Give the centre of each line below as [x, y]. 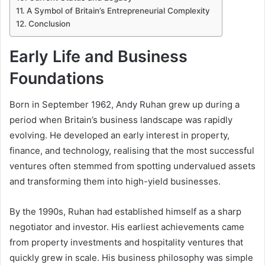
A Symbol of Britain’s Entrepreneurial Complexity [118, 10]
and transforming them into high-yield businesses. [115, 182]
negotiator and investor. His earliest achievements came [127, 227]
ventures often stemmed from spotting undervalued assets [132, 166]
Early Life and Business [98, 56]
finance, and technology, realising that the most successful [132, 151]
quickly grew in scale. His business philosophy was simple [131, 258]
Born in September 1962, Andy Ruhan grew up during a [125, 105]
